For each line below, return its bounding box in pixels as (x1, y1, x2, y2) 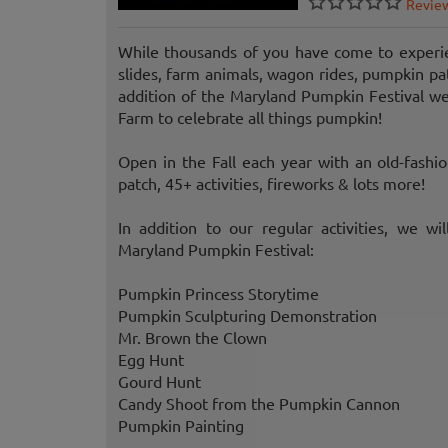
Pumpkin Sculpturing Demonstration (118, 305, 377, 326)
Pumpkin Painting (118, 415, 244, 436)
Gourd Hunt (118, 371, 201, 392)
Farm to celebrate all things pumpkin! (118, 107, 382, 128)
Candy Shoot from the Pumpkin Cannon (118, 393, 400, 414)
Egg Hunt (118, 349, 184, 370)
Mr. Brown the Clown (118, 327, 267, 348)
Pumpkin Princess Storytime (118, 283, 319, 304)
